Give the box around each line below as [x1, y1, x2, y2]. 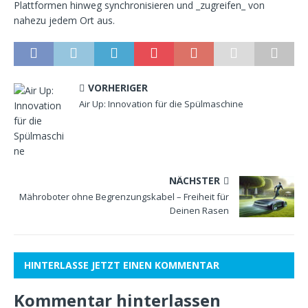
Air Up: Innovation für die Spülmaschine [79, 98, 243, 110]
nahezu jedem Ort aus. [14, 14, 115, 27]
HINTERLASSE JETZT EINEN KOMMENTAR [24, 258, 219, 272]
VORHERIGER [88, 81, 148, 94]
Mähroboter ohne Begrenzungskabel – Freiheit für [19, 190, 229, 203]
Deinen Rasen [170, 204, 229, 217]
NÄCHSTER [169, 174, 220, 187]
